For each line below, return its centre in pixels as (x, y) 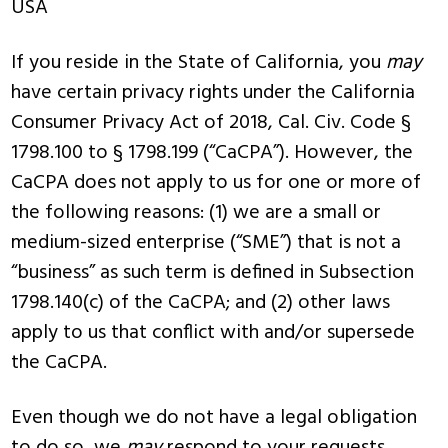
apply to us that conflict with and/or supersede (213, 333)
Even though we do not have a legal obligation (214, 418)
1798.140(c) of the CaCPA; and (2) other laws (201, 303)
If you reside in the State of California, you (199, 63)
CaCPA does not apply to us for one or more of (216, 183)
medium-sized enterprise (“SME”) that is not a (206, 243)
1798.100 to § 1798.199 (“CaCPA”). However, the (212, 153)
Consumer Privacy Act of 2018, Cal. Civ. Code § (211, 123)
